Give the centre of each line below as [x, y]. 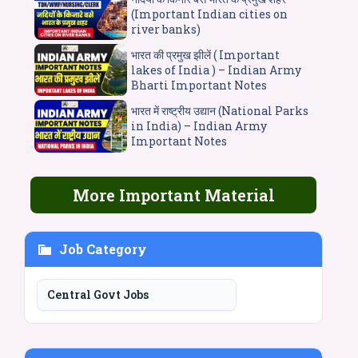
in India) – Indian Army [199, 126]
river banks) [165, 29]
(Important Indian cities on [209, 14]
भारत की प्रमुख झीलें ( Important [205, 55]
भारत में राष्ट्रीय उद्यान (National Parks [219, 111]
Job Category [103, 249]
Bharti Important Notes [199, 86]
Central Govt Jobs [98, 294]
